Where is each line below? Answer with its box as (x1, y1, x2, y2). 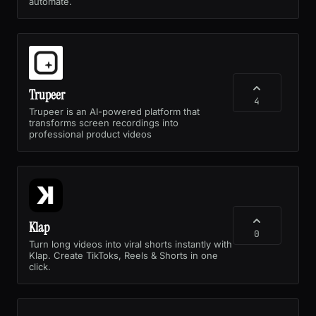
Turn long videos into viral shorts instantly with (29, 238, 232, 250)
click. (29, 260, 51, 272)
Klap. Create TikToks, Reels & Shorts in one (29, 249, 218, 261)
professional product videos (29, 128, 152, 140)
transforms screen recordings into (29, 116, 178, 128)
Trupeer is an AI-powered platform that (29, 105, 200, 117)
